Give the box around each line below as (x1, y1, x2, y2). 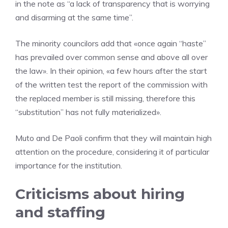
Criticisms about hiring (15, 185, 185, 203)
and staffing (15, 204, 105, 221)
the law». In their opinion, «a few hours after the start (15, 66, 207, 76)
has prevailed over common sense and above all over (15, 52, 208, 63)
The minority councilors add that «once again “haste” (15, 38, 206, 49)
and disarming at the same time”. (15, 12, 133, 23)
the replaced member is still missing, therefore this (15, 93, 195, 104)
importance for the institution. (15, 160, 122, 171)
